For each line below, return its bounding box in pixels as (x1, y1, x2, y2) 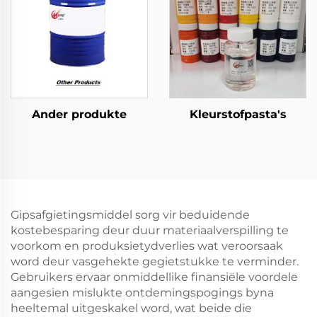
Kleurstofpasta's (189, 108, 287, 121)
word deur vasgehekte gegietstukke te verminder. (11, 255, 299, 268)
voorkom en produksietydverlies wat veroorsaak (11, 239, 283, 253)
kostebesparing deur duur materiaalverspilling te (11, 224, 289, 237)
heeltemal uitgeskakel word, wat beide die (11, 301, 252, 315)
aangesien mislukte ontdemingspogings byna (11, 286, 274, 299)
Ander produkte (32, 108, 127, 121)
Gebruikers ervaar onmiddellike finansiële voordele (11, 270, 298, 284)
